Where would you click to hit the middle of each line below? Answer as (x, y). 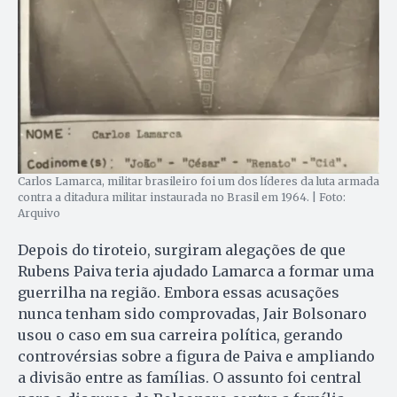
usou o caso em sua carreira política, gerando (180, 335)
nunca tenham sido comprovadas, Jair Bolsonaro (192, 313)
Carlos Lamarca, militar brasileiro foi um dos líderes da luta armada (198, 181)
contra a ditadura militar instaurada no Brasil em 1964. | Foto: (182, 197)
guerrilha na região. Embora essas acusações (179, 292)
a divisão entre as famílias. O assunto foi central (190, 377)
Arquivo (39, 213)
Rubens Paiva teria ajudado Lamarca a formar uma (196, 271)
